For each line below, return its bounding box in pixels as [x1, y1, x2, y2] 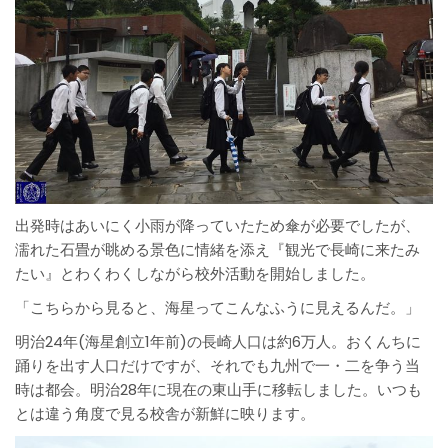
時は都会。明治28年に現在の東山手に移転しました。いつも [15, 378, 422, 400]
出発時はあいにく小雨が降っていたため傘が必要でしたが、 [15, 214, 420, 236]
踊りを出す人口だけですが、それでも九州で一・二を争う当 [15, 354, 420, 376]
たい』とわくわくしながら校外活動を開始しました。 [15, 262, 375, 284]
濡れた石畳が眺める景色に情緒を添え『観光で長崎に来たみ [15, 238, 420, 260]
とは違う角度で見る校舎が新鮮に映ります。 [15, 402, 315, 424]
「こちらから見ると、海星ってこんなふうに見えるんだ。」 [15, 296, 420, 318]
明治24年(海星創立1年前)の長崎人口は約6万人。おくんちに [15, 330, 421, 352]
